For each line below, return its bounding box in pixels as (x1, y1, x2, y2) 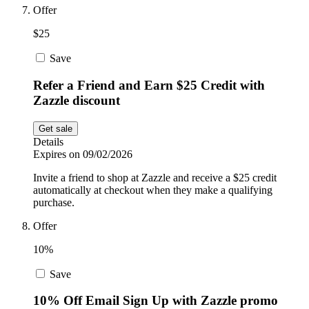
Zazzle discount (33, 92, 120, 108)
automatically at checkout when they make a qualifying (33, 183, 272, 196)
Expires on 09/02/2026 (33, 148, 132, 160)
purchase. (33, 196, 74, 208)
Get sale (39, 123, 72, 134)
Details (33, 135, 63, 148)
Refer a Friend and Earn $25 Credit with (33, 77, 265, 92)
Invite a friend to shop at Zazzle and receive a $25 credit (33, 171, 277, 183)
